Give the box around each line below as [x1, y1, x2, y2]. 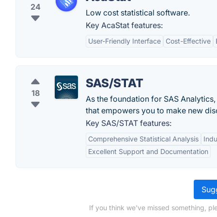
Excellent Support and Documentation [88, 147, 208, 155]
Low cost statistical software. [86, 8, 190, 17]
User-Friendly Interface [88, 37, 161, 45]
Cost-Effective [166, 37, 211, 45]
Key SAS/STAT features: [86, 118, 171, 128]
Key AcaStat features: [86, 20, 163, 30]
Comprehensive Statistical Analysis [88, 135, 199, 143]
